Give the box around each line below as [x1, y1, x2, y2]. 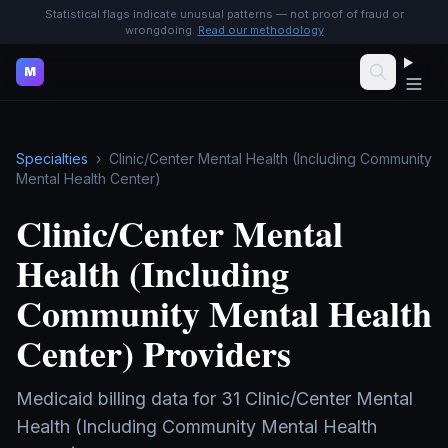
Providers [134, 327, 291, 379]
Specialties [16, 150, 88, 167]
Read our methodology [197, 23, 324, 37]
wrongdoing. [124, 23, 195, 37]
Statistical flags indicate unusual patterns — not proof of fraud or [44, 7, 404, 21]
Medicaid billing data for [16, 388, 221, 409]
